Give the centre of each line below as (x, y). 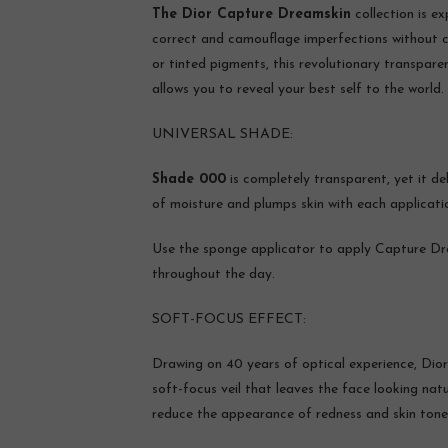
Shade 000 (189, 179)
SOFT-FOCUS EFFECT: (229, 319)
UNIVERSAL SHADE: (222, 134)
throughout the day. (213, 274)
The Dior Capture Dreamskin (251, 14)
